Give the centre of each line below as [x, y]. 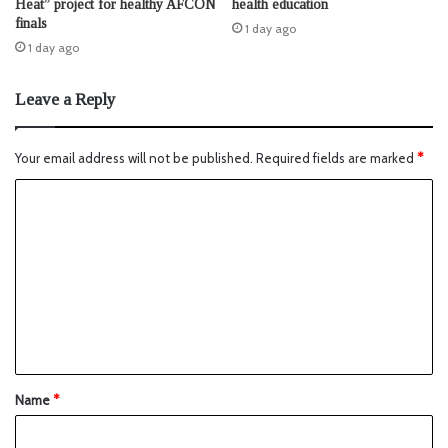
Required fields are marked [336, 158]
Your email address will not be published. [134, 158]
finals [31, 24]
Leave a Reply [65, 100]
